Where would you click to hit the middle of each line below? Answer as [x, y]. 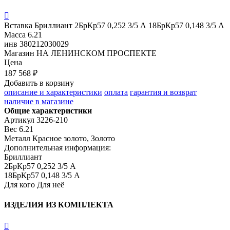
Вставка [19, 25]
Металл [17, 138]
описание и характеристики [53, 92]
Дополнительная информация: [57, 147]
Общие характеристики [48, 110]
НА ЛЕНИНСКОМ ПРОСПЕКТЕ [97, 53]
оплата [116, 92]
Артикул [19, 120]
